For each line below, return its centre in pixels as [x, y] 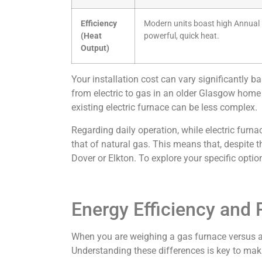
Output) [95, 49]
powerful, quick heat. [182, 36]
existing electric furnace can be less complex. [164, 108]
